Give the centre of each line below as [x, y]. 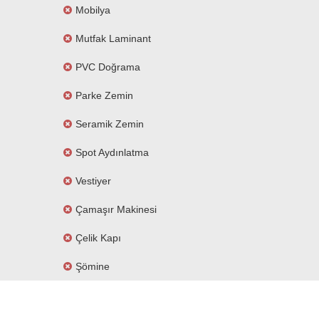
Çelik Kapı [98, 238]
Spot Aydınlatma [112, 152]
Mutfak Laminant [113, 38]
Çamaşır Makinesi [116, 209]
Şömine [93, 266]
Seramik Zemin [110, 124]
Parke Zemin [104, 95]
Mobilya [93, 10]
